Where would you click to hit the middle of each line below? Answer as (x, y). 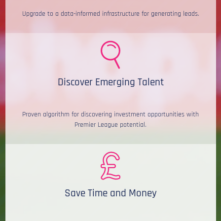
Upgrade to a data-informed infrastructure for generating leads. (110, 14)
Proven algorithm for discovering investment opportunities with (110, 115)
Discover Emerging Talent (110, 83)
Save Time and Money (110, 194)
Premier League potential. (110, 125)
